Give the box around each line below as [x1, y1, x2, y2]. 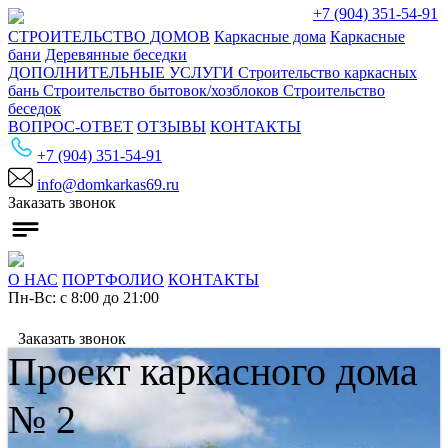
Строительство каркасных [238, 64, 417, 81]
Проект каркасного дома [8, 349, 418, 394]
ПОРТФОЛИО [62, 271, 164, 288]
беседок [8, 100, 61, 117]
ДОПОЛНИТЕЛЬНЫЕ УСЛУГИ [8, 64, 238, 81]
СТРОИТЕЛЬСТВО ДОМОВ [8, 28, 210, 45]
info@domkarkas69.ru [37, 176, 179, 193]
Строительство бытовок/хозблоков [43, 82, 283, 99]
